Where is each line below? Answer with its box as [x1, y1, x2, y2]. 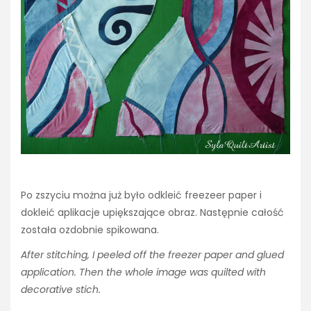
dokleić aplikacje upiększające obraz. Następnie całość [21, 205, 284, 220]
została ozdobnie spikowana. [21, 223, 159, 237]
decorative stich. [21, 283, 101, 297]
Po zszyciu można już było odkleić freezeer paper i [21, 188, 262, 203]
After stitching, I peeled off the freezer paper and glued [21, 248, 284, 262]
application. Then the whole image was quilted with [21, 265, 266, 280]
